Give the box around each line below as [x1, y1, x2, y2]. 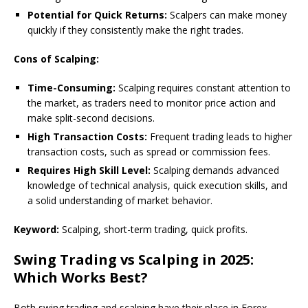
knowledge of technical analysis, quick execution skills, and [27, 178, 287, 192]
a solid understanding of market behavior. [27, 193, 212, 207]
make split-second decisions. [27, 111, 155, 124]
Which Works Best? [14, 267, 148, 287]
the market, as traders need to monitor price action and [27, 96, 276, 109]
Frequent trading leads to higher [147, 129, 292, 143]
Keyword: [14, 222, 59, 236]
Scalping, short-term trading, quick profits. [59, 222, 247, 236]
